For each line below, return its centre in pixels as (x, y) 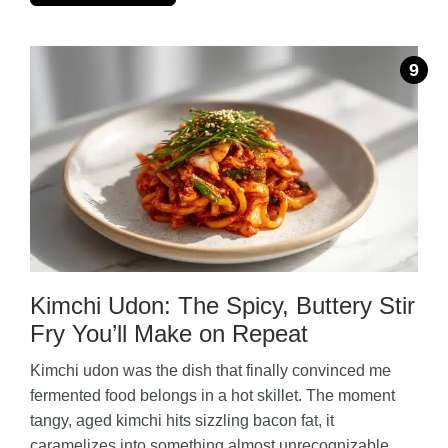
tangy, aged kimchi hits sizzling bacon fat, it (182, 420)
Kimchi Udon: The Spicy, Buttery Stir (222, 305)
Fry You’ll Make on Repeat (169, 333)
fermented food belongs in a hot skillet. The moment (212, 395)
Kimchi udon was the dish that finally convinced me (210, 370)
